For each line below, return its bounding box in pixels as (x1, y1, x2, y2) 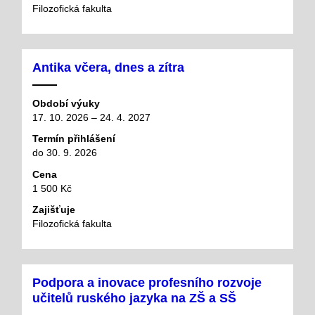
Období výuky (32, 97, 100, 109)
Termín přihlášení (32, 133, 115, 145)
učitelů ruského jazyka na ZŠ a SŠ (32, 290, 236, 305)
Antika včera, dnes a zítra (32, 60, 184, 75)
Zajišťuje (32, 204, 75, 216)
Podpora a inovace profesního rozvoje (32, 275, 262, 290)
